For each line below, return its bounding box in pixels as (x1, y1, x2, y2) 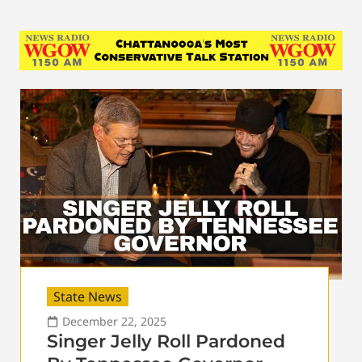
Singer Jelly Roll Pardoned (47, 330, 285, 352)
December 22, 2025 (62, 313, 166, 329)
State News (53, 287, 122, 305)
